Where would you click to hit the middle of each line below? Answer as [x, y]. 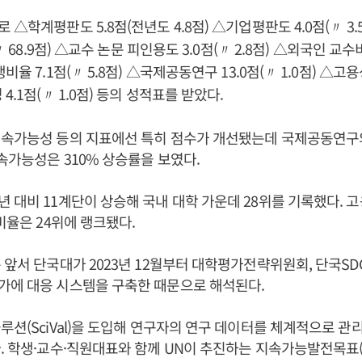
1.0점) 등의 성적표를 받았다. [141, 94]
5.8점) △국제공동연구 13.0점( [176, 71]
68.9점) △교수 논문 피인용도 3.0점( [113, 48]
